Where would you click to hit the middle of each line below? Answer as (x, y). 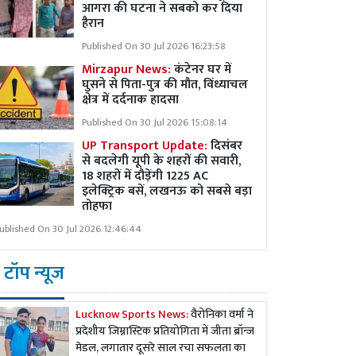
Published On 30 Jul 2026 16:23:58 (154, 46)
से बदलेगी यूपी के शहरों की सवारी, (161, 161)
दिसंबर (226, 146)
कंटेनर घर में (203, 70)
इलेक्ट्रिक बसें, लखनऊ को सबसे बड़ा (167, 191)
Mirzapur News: (128, 70)
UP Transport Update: (146, 146)
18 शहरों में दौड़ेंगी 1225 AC (145, 176)
